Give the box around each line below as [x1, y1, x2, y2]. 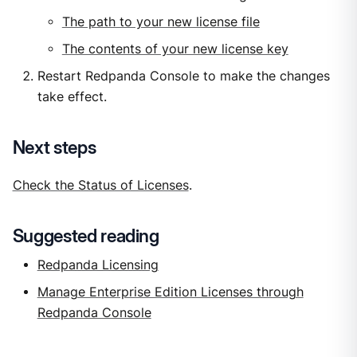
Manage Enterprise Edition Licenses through [37, 284, 304, 300]
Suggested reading [12, 225, 159, 247]
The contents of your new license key [61, 41, 288, 57]
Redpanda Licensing [37, 257, 159, 273]
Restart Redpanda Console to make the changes [37, 68, 330, 84]
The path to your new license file [61, 14, 260, 30]
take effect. [37, 88, 107, 104]
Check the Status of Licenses [12, 177, 189, 193]
